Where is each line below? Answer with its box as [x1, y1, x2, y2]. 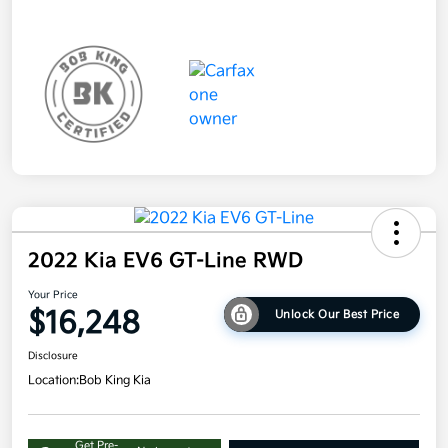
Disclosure [28, 350, 78, 363]
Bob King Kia [79, 373, 151, 389]
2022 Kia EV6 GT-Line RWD [28, 249, 303, 274]
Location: [28, 373, 79, 389]
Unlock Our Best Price [274, 307, 400, 321]
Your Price [28, 289, 78, 302]
